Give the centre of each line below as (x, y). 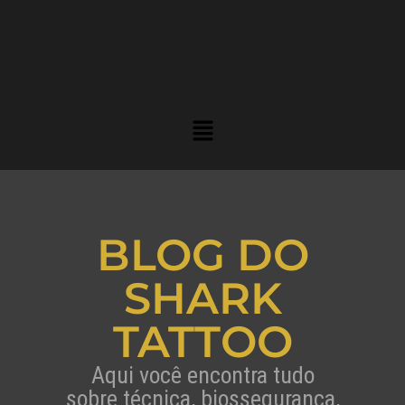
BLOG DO (202, 255)
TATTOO (202, 342)
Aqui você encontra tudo (202, 376)
